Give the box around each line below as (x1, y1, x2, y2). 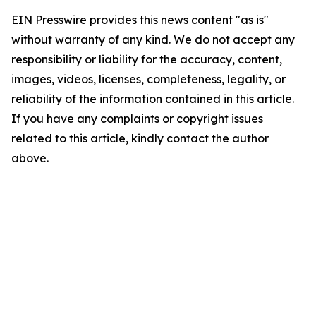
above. (11, 151, 49, 165)
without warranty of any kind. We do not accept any (11, 32, 295, 47)
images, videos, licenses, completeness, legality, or (11, 72, 286, 86)
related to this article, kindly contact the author (11, 131, 269, 145)
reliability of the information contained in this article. (11, 92, 294, 106)
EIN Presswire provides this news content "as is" (11, 13, 269, 27)
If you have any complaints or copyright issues (11, 111, 263, 126)
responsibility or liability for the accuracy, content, (11, 52, 282, 66)
